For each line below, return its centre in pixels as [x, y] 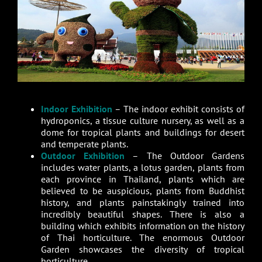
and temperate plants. [84, 144]
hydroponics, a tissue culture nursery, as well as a [143, 121]
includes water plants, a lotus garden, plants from [143, 168]
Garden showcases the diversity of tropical [143, 249]
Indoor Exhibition [76, 109]
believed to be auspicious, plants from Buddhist [143, 191]
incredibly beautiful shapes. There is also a [143, 214]
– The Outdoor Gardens [185, 156]
